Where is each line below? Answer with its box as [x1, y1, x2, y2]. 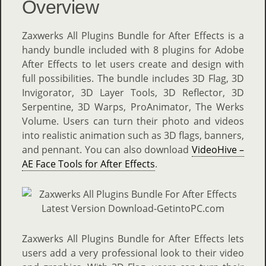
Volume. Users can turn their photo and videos [22, 115, 244, 128]
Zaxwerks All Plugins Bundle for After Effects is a [22, 29, 244, 42]
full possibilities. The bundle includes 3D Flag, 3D [22, 72, 244, 85]
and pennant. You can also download [22, 143, 192, 156]
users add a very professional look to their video [22, 246, 244, 259]
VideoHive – [191, 143, 245, 156]
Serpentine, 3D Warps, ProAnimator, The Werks [22, 100, 244, 113]
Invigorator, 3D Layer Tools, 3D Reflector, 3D [22, 86, 244, 99]
